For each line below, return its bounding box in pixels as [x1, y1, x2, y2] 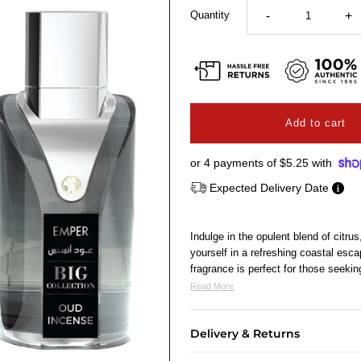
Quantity [190, 8, 230, 21]
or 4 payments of [190, 156, 280, 169]
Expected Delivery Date [210, 181, 333, 195]
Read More [190, 281, 234, 292]
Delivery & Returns [190, 326, 301, 342]
